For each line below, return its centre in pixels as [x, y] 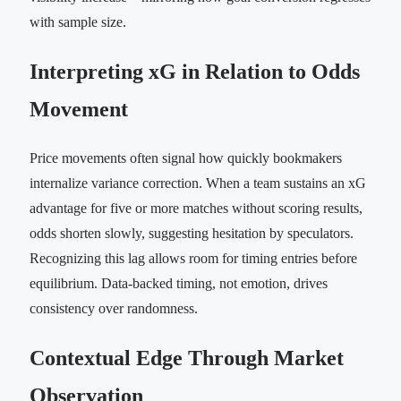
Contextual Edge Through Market [187, 358]
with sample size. [78, 22]
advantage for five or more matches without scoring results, [196, 209]
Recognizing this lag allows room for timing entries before [193, 259]
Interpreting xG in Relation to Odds [195, 72]
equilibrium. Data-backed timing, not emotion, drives [179, 284]
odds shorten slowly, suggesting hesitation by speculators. [192, 234]
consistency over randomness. [114, 309]
